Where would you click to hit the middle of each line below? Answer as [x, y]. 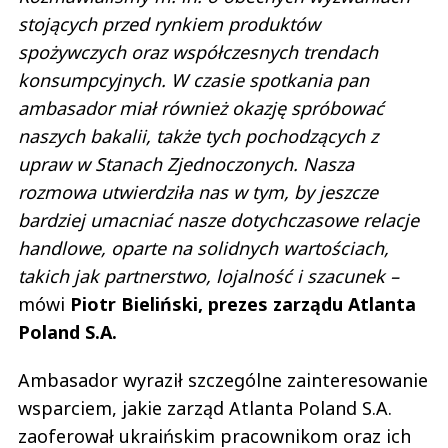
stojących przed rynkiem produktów [169, 24]
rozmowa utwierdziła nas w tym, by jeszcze [198, 192]
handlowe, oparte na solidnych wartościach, [203, 248]
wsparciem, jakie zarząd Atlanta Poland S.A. [205, 408]
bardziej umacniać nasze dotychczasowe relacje [218, 220]
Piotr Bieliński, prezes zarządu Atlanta [243, 304]
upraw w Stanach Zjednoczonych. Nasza [186, 164]
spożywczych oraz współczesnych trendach [198, 52]
